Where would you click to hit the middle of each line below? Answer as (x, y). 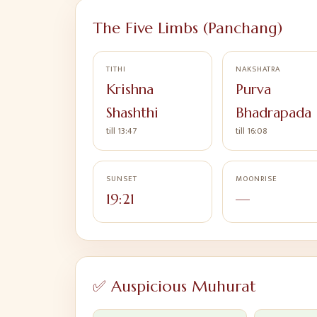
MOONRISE (256, 179)
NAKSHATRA (258, 69)
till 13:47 (121, 131)
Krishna (130, 90)
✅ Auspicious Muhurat (174, 286)
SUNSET (122, 179)
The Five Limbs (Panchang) (188, 28)
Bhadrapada (273, 113)
